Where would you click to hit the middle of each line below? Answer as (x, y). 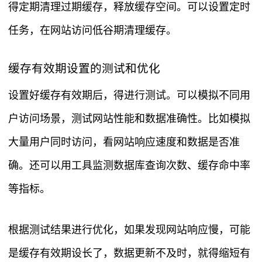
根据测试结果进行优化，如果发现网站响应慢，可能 (129, 230)
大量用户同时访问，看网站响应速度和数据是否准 (124, 142)
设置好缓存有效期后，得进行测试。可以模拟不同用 (129, 96)
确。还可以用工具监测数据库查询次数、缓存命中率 (129, 166)
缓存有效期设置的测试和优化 (84, 69)
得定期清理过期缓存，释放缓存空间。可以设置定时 (129, 7)
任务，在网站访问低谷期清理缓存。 (92, 31)
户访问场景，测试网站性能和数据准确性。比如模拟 (129, 119)
